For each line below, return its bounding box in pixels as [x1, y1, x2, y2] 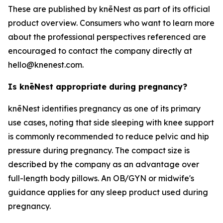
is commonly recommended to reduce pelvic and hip [8, 131, 209, 142]
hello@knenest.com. [8, 60, 84, 70]
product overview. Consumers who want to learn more [8, 18, 215, 28]
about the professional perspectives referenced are [8, 32, 206, 42]
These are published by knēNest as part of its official [8, 4, 210, 14]
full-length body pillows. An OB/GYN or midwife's [8, 173, 194, 184]
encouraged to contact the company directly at [8, 46, 192, 56]
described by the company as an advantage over [8, 159, 199, 170]
